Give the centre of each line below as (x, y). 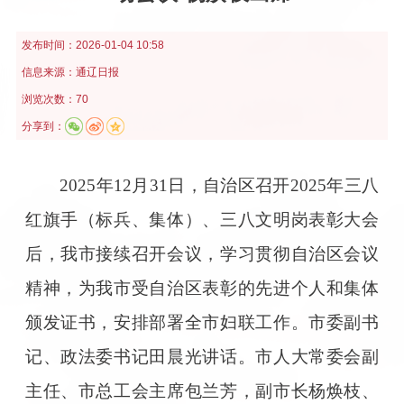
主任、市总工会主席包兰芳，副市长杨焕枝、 (202, 390)
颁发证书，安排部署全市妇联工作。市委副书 (202, 322)
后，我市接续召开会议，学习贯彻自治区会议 (202, 253)
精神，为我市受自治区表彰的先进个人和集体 (202, 288)
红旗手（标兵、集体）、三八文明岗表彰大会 (202, 219)
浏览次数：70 (55, 99)
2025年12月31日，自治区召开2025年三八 (220, 185)
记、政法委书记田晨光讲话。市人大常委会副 (202, 356)
